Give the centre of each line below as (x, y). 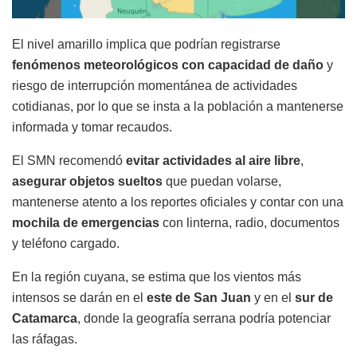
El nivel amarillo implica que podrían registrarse (146, 44)
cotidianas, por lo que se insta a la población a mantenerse (178, 106)
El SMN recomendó (69, 160)
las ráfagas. (45, 339)
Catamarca (45, 318)
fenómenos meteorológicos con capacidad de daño (168, 65)
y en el (273, 297)
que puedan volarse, (222, 181)
